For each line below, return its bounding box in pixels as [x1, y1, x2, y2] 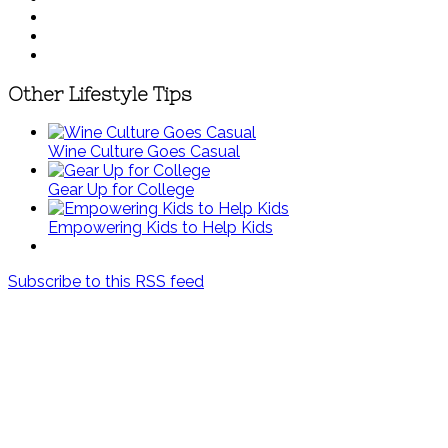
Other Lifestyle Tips [8, 83, 192, 105]
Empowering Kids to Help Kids [48, 218, 273, 238]
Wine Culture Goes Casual [48, 142, 240, 162]
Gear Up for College [48, 180, 194, 200]
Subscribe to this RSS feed [8, 272, 204, 292]
